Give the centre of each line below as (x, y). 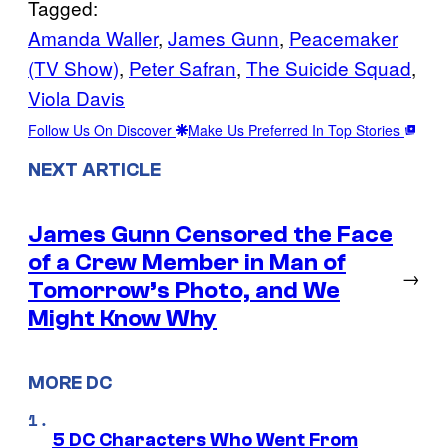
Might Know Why (122, 318)
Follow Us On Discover (102, 129)
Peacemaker (343, 37)
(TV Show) (73, 67)
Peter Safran (182, 67)
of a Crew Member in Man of (187, 262)
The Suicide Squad (328, 67)
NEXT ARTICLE (94, 169)
